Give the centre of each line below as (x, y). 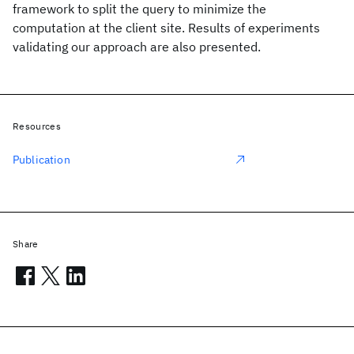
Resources (37, 126)
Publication (41, 160)
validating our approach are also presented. (137, 47)
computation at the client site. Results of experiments (166, 28)
